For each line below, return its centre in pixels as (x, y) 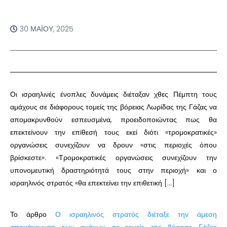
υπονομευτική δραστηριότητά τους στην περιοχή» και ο (113, 170)
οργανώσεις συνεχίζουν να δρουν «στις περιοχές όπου (113, 145)
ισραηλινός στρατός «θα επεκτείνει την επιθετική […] (92, 183)
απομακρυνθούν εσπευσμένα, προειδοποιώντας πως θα (113, 119)
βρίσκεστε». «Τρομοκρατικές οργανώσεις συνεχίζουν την (113, 157)
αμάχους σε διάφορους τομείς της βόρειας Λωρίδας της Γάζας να (113, 107)
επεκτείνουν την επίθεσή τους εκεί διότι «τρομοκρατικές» (113, 132)
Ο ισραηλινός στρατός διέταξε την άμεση (136, 214)
